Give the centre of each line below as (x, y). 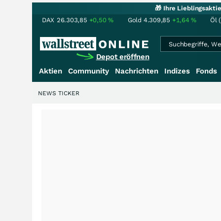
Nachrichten (137, 71)
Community (89, 71)
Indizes (177, 71)
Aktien (51, 71)
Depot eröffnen (123, 57)
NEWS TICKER (59, 93)
